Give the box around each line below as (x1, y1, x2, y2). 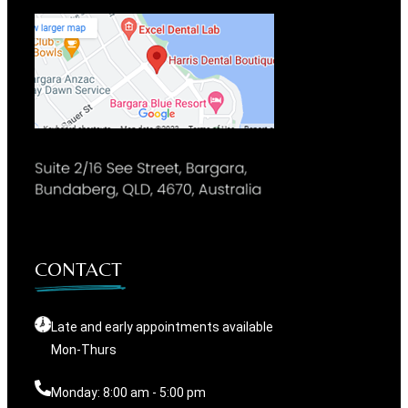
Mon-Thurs (51, 342, 117, 358)
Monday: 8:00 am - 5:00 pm (51, 385, 206, 401)
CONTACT (35, 258, 122, 281)
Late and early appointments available (51, 320, 273, 335)
